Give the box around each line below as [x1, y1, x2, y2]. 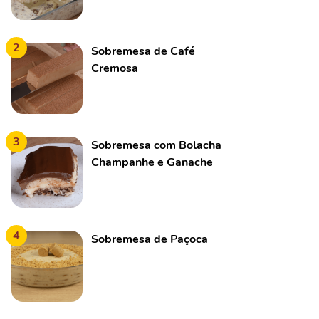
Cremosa [91, 61, 138, 76]
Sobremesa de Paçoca [91, 231, 208, 247]
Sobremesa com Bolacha [91, 137, 221, 153]
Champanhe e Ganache [91, 155, 213, 170]
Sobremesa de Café [91, 43, 195, 59]
